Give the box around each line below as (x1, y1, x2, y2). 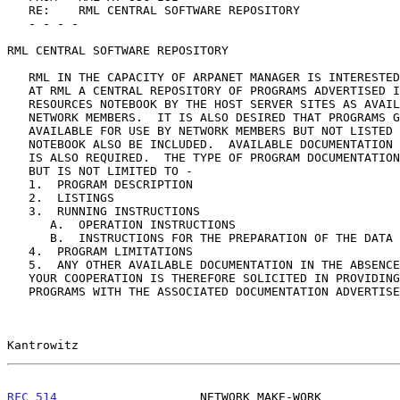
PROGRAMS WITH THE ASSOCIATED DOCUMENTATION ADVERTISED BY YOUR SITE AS (7, 284, 29, 298)
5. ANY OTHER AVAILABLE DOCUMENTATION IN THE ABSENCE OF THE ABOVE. (7, 257, 29, 271)
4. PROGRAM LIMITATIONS (7, 244, 29, 258)
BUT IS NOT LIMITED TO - (7, 163, 29, 178)
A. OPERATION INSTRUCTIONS (7, 217, 50, 231)
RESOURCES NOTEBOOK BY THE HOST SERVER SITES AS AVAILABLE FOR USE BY (7, 96, 29, 111)
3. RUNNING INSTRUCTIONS (7, 204, 29, 218)
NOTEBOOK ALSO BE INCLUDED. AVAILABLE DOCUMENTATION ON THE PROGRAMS (7, 137, 29, 151)
